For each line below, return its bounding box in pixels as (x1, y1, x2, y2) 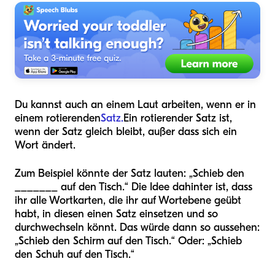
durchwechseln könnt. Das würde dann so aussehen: (15, 221, 260, 234)
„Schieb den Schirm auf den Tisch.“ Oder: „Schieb (15, 234, 242, 248)
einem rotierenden (15, 112, 101, 125)
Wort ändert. (15, 139, 76, 152)
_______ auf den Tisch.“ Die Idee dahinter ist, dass (15, 180, 252, 194)
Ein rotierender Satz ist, (123, 112, 232, 125)
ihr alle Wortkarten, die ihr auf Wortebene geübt (15, 194, 241, 207)
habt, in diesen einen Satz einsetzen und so (15, 207, 218, 221)
